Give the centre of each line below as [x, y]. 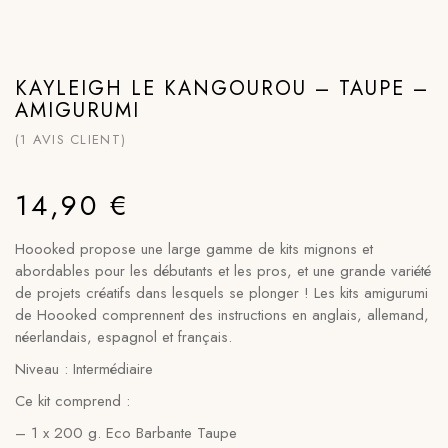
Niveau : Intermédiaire [84, 369]
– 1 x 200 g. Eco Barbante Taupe [126, 433]
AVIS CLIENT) [79, 139]
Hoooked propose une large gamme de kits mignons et [194, 249]
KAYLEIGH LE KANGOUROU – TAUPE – [222, 88]
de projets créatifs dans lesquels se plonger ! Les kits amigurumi [221, 293]
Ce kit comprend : [72, 401]
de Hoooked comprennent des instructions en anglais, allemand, [222, 315]
